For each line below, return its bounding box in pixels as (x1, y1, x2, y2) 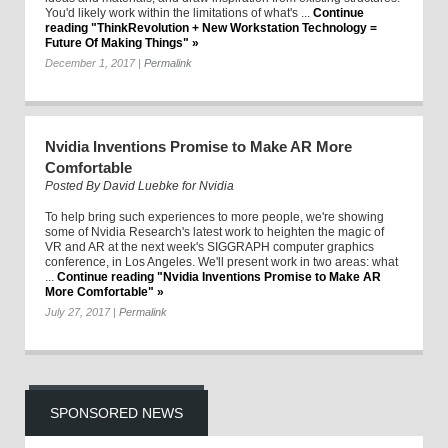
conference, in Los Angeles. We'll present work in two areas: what (45, 255, 398, 270)
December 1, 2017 (45, 57, 135, 70)
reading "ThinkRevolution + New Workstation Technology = (45, 21, 377, 36)
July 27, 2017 (45, 306, 110, 319)
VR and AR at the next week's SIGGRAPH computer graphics (45, 240, 374, 255)
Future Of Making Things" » (45, 36, 199, 51)
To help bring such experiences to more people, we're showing (45, 210, 384, 225)
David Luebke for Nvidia (103, 179, 234, 194)
